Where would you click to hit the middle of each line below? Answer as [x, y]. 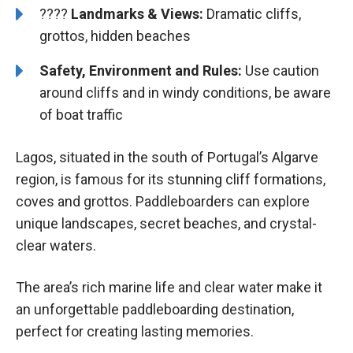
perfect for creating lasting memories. [135, 331]
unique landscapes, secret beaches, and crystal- [166, 223]
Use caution [281, 71]
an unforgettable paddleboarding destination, [155, 309]
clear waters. [56, 245]
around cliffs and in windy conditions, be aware [185, 93]
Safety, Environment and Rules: [141, 71]
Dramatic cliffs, [252, 14]
